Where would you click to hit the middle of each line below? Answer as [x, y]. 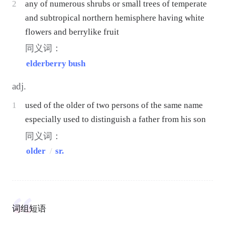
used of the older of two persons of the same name [114, 105]
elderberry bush [56, 63]
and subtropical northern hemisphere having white [115, 18]
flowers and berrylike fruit [72, 32]
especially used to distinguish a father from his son [116, 120]
